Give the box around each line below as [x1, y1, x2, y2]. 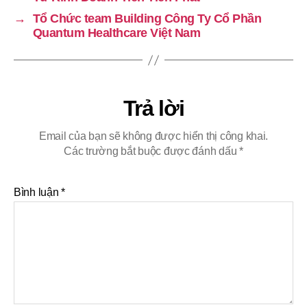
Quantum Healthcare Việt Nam [32, 26, 201, 40]
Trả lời [123, 96, 184, 121]
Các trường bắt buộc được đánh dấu [64, 145, 240, 157]
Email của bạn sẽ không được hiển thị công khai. [38, 130, 269, 142]
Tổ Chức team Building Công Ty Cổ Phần [32, 12, 262, 25]
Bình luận [14, 186, 62, 198]
